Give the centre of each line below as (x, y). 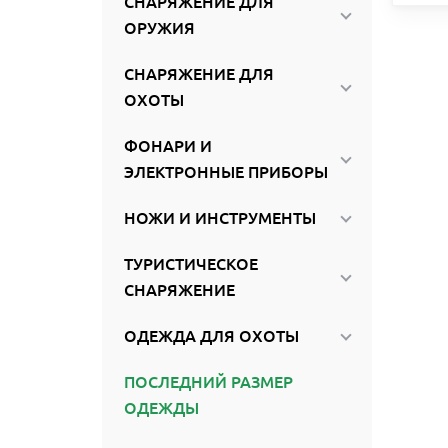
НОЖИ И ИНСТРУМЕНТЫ (219, 218)
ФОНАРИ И (167, 146)
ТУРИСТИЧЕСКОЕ (190, 264)
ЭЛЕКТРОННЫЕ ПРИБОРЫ (225, 172)
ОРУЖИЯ (159, 28)
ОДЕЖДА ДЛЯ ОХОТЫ (211, 336)
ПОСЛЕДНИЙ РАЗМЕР (208, 382)
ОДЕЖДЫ (161, 408)
